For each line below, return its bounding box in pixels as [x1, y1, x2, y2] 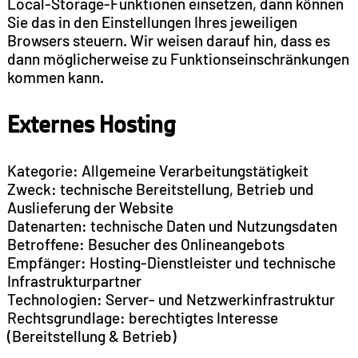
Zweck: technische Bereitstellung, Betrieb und [6, 179, 314, 198]
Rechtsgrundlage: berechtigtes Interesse [6, 308, 278, 327]
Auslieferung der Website [6, 197, 173, 217]
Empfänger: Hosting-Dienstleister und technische [6, 253, 336, 272]
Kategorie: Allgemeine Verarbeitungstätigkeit [6, 161, 308, 180]
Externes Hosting [6, 109, 176, 137]
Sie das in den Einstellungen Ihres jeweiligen [6, 12, 297, 31]
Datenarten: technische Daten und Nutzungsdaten [6, 216, 337, 235]
